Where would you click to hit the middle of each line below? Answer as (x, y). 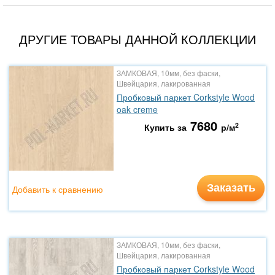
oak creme (137, 109)
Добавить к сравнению (58, 189)
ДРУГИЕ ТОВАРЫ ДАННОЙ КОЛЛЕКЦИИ (137, 39)
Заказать (231, 187)
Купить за (165, 127)
